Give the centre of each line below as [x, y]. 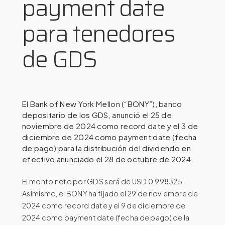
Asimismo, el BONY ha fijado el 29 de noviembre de [110, 193]
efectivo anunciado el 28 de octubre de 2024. [108, 159]
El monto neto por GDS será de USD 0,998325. [103, 181]
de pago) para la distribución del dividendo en [106, 148]
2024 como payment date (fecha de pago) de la [106, 217]
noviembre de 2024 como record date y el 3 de [110, 126]
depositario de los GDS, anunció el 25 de [97, 115]
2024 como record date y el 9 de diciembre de [104, 205]
